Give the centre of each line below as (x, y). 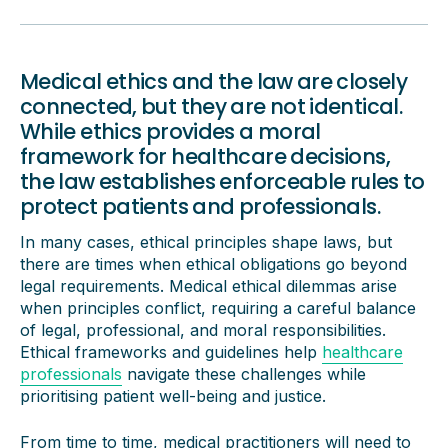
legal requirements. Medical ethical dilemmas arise (208, 286)
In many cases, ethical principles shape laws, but (206, 242)
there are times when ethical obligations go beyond (213, 264)
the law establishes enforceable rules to (222, 181)
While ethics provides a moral (170, 131)
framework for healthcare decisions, (205, 156)
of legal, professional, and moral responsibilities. (203, 330)
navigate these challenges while (244, 374)
